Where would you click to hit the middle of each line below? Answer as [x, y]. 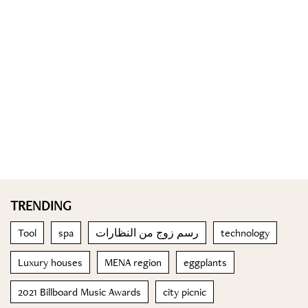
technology [245, 233]
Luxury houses [50, 262]
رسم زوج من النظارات [147, 233]
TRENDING [41, 206]
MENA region [133, 262]
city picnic [185, 292]
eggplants [205, 262]
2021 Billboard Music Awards [79, 292]
